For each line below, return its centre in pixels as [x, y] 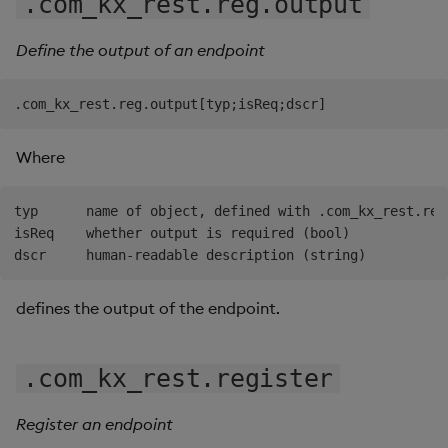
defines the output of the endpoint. [148, 307]
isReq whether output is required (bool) [182, 232]
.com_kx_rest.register [178, 378]
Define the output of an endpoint [140, 49]
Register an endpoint [94, 423]
